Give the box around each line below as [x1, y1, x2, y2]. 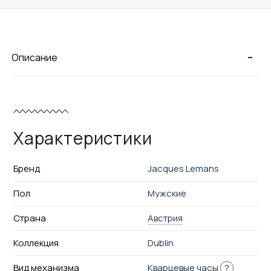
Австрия [148, 211, 183, 224]
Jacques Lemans [148, 162, 220, 175]
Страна [13, 211, 46, 224]
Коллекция [13, 236, 59, 249]
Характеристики [13, 126, 152, 149]
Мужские [148, 186, 187, 200]
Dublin [148, 236, 174, 249]
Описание [11, 50, 58, 64]
